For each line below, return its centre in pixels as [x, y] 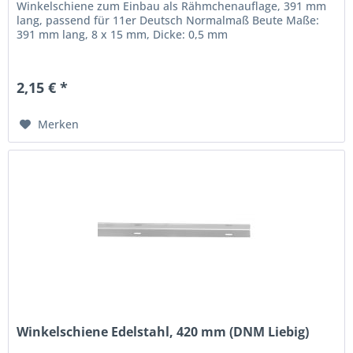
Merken [59, 124]
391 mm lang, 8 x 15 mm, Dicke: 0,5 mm [123, 35]
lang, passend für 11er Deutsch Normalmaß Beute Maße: [168, 20]
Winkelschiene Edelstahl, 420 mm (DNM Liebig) [163, 331]
